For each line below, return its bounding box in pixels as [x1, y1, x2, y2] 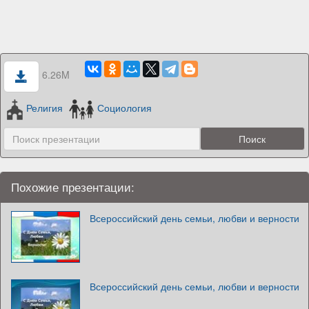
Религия [26, 101, 63, 115]
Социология [97, 101, 152, 115]
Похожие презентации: [11, 178, 134, 195]
